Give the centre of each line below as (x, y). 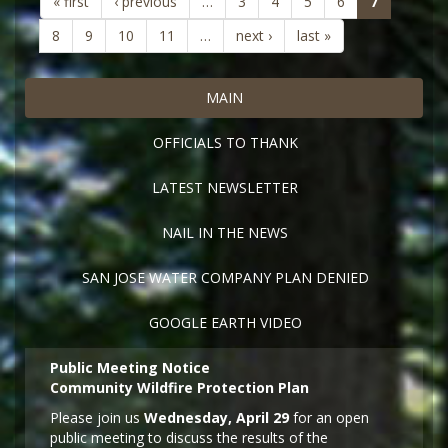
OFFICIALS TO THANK (225, 142)
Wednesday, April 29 (216, 417)
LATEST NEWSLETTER (225, 187)
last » (314, 35)
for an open (329, 417)
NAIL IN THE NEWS (225, 232)
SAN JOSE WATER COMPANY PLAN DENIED (225, 277)
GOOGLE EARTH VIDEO (225, 322)
